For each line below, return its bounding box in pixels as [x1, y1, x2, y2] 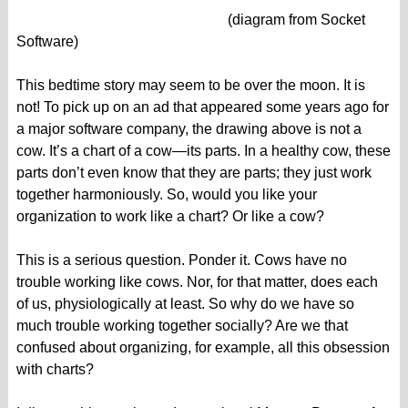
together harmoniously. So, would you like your [15, 186, 317, 202]
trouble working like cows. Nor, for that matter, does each [15, 273, 378, 290]
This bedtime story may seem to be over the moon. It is [15, 76, 365, 93]
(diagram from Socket [15, 11, 365, 27]
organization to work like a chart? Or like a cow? [15, 208, 324, 224]
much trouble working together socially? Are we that [15, 317, 348, 333]
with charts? [15, 361, 94, 377]
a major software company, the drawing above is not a [15, 120, 362, 137]
